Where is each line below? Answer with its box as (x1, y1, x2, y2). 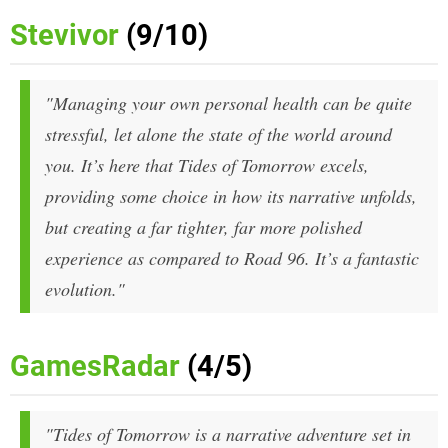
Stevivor (10, 18, 119, 53)
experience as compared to (45, 246, 244, 271)
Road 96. (244, 246, 310, 271)
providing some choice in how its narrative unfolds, (45, 184, 417, 209)
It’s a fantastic (310, 246, 419, 271)
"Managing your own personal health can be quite (45, 91, 412, 116)
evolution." (45, 277, 125, 302)
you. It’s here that (45, 153, 178, 178)
